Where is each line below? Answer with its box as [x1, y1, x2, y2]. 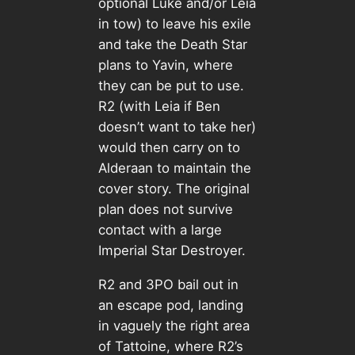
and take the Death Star [97, 36, 247, 53]
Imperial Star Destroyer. [97, 242, 250, 259]
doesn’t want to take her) [97, 119, 256, 136]
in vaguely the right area [97, 317, 250, 334]
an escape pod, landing [97, 296, 243, 313]
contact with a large [97, 222, 222, 239]
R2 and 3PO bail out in [97, 276, 239, 292]
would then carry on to [97, 139, 240, 156]
